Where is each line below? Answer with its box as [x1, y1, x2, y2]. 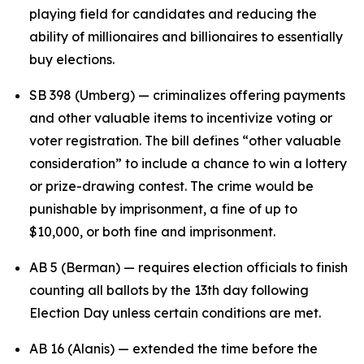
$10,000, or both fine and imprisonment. [29, 223, 279, 240]
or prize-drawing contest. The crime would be [29, 178, 314, 194]
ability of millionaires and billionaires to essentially [29, 28, 343, 45]
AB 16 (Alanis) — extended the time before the [29, 340, 318, 357]
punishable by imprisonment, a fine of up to [29, 201, 297, 217]
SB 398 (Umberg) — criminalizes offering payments [29, 87, 345, 103]
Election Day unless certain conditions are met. [29, 305, 321, 321]
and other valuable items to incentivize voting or [29, 110, 332, 126]
